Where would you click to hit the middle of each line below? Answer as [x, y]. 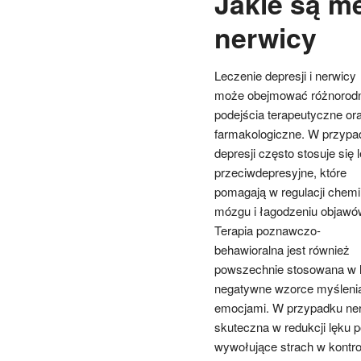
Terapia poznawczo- [267, 230]
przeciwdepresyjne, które [280, 172]
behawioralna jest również [282, 249]
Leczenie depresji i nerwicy [285, 75]
